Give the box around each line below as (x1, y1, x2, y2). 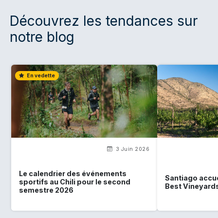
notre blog (10, 28, 74, 45)
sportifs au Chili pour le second (19, 178, 130, 186)
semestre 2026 (19, 186, 73, 195)
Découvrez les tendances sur (10, 12, 198, 29)
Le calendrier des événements (19, 169, 127, 178)
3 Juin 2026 (114, 145, 149, 152)
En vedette (26, 72, 55, 79)
